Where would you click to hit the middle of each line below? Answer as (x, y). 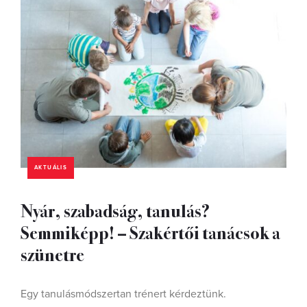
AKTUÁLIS (51, 167)
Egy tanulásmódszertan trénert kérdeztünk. (123, 294)
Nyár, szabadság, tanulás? (115, 210)
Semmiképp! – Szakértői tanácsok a (150, 232)
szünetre (52, 254)
